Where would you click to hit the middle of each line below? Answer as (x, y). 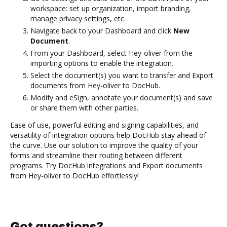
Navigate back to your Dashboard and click (102, 30)
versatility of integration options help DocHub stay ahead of (108, 135)
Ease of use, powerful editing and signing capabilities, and (104, 125)
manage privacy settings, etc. (78, 18)
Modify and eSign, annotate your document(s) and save (122, 97)
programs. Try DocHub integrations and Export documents (106, 165)
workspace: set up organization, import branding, (111, 8)
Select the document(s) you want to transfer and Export (122, 75)
